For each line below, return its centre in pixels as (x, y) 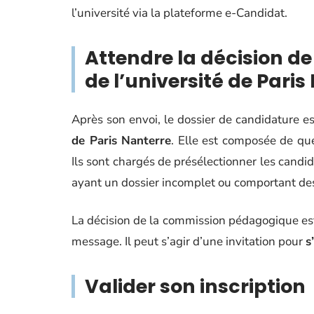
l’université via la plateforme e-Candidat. (179, 13)
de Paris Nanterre (122, 141)
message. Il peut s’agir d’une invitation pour (189, 241)
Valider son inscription (195, 286)
